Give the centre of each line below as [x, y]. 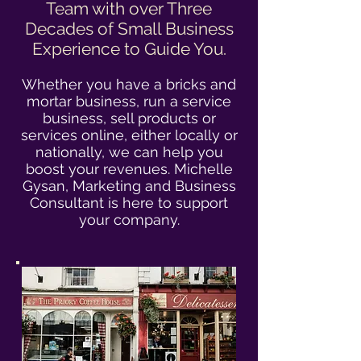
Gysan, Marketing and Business [129, 186]
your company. [129, 220]
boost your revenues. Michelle [129, 169]
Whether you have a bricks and [129, 84]
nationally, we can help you [129, 152]
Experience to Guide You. [129, 49]
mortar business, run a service [129, 101]
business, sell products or [129, 118]
